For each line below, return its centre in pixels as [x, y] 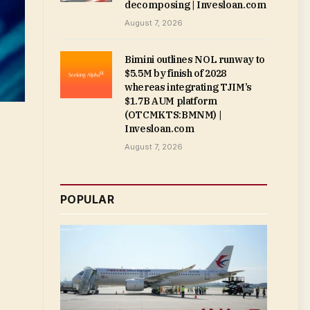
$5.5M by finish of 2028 [175, 73]
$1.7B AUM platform [171, 101]
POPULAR [88, 199]
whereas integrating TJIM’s [188, 87]
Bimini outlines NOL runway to [195, 60]
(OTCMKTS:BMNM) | [173, 115]
